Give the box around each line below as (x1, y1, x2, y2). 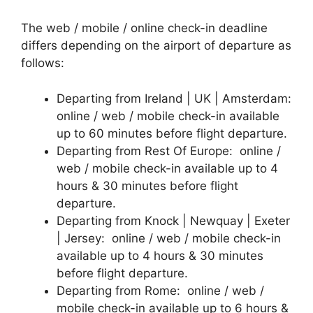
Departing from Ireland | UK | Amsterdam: (57, 91, 291, 105)
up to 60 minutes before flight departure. (57, 126, 287, 140)
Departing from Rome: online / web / (57, 283, 264, 298)
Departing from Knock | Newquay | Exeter (57, 213, 290, 228)
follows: (21, 56, 64, 71)
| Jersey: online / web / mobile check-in (57, 231, 281, 245)
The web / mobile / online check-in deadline (21, 21, 268, 36)
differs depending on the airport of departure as (21, 38, 291, 53)
